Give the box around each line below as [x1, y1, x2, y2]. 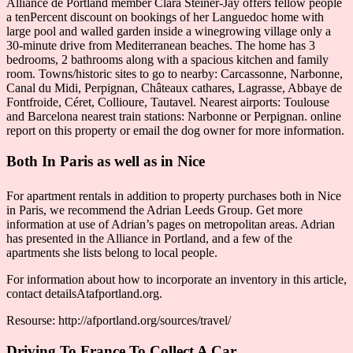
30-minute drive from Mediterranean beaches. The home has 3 [6, 39, 315, 53]
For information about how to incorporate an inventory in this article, [6, 272, 347, 286]
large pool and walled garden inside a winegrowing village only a [6, 24, 331, 39]
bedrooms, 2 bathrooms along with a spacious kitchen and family [6, 53, 329, 67]
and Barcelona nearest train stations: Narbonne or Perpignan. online [6, 110, 341, 124]
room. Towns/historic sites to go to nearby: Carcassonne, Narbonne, [6, 67, 343, 81]
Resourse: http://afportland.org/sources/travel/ [6, 313, 231, 327]
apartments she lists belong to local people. [6, 245, 217, 259]
